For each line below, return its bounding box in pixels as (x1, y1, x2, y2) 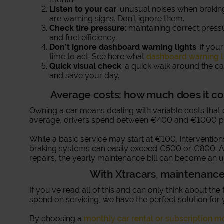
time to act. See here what (49, 52, 147, 61)
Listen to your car (49, 4, 117, 14)
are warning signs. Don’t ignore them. (49, 14, 185, 23)
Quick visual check (49, 61, 122, 71)
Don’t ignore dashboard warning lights (49, 42, 197, 52)
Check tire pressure (49, 23, 125, 33)
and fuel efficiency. (49, 33, 117, 42)
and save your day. (49, 71, 120, 80)
